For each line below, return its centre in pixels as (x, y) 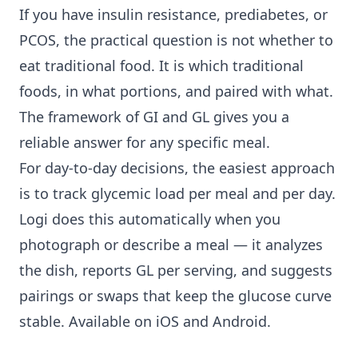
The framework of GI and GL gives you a (154, 117)
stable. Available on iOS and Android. (145, 322)
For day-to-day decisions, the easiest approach (177, 168)
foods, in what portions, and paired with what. (176, 91)
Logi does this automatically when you (150, 219)
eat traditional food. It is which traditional (161, 66)
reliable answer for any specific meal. (145, 143)
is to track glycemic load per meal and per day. (177, 194)
